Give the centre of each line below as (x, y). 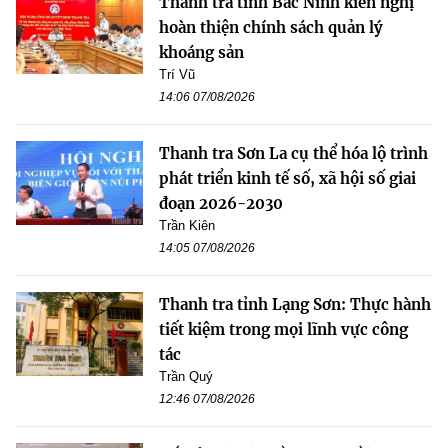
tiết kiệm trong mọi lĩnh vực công (283, 329)
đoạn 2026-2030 (221, 203)
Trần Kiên (187, 225)
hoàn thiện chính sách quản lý (271, 27)
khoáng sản (201, 52)
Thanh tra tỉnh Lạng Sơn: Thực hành (295, 304)
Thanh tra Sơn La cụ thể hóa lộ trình (293, 153)
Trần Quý (186, 376)
